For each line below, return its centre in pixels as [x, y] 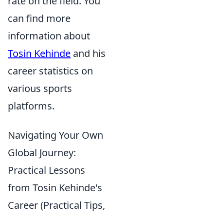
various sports [40, 88]
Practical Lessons [46, 170]
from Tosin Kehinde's [55, 188]
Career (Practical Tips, [56, 205]
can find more [39, 18]
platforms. [31, 106]
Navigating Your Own [55, 135]
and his [88, 53]
